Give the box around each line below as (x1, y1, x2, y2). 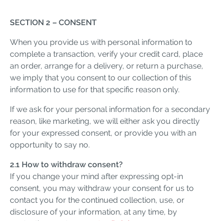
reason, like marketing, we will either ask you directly (10, 116, 200, 126)
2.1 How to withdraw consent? (10, 159, 123, 169)
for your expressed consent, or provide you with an (10, 128, 196, 138)
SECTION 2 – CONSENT (10, 17, 97, 27)
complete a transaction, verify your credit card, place (10, 49, 203, 59)
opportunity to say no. (10, 140, 90, 149)
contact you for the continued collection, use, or (10, 195, 184, 205)
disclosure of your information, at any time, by (10, 207, 177, 217)
